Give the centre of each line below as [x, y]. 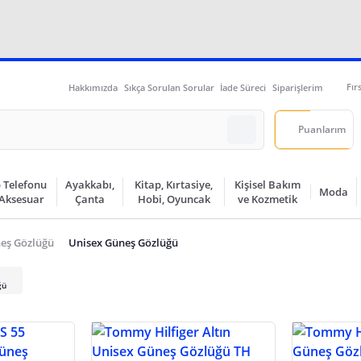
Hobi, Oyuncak [174, 199]
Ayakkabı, [90, 185]
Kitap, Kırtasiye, [174, 185]
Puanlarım [322, 130]
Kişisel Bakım [268, 185]
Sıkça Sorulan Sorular [169, 87]
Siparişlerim [297, 87]
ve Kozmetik [268, 199]
